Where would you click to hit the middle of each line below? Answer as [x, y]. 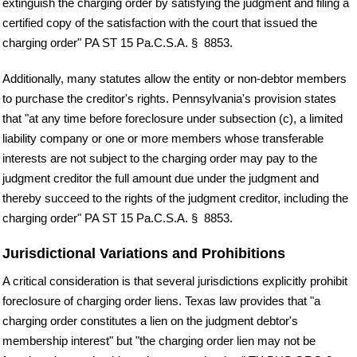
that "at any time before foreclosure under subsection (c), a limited [173, 118]
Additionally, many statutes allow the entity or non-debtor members [175, 78]
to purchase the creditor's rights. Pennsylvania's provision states [169, 98]
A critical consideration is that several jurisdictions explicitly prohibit [175, 280]
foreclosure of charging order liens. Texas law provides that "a [161, 300]
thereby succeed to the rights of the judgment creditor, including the [175, 198]
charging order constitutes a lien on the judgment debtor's [150, 320]
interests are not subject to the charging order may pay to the [160, 158]
